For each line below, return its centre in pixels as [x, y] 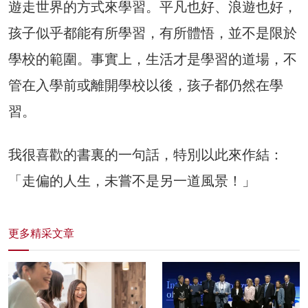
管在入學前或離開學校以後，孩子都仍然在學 [146, 85]
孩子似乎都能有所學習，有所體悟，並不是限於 [153, 33]
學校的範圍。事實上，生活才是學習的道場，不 [153, 59]
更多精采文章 [41, 233]
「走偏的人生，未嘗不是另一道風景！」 [132, 180]
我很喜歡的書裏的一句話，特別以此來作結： [146, 154]
